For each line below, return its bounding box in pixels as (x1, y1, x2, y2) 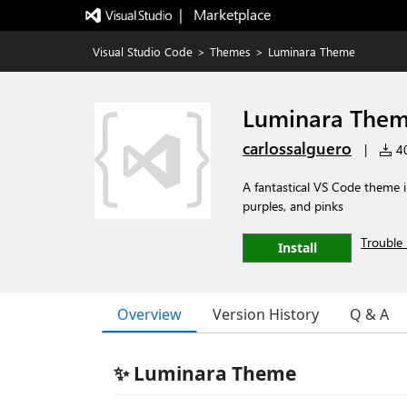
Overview (117, 303, 182, 324)
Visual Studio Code (93, 44, 193, 59)
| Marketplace (178, 5, 271, 24)
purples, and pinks (243, 197, 343, 214)
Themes (210, 44, 251, 59)
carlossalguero (243, 137, 352, 159)
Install (277, 239, 317, 256)
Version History (213, 304, 319, 324)
